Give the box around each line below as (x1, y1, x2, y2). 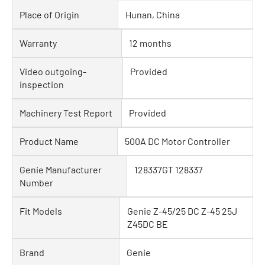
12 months (129, 37, 172, 49)
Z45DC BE (127, 218, 168, 230)
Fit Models (20, 205, 62, 216)
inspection (20, 79, 64, 90)
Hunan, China (125, 9, 180, 20)
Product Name (20, 135, 79, 147)
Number (20, 177, 53, 188)
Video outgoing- (20, 66, 86, 77)
